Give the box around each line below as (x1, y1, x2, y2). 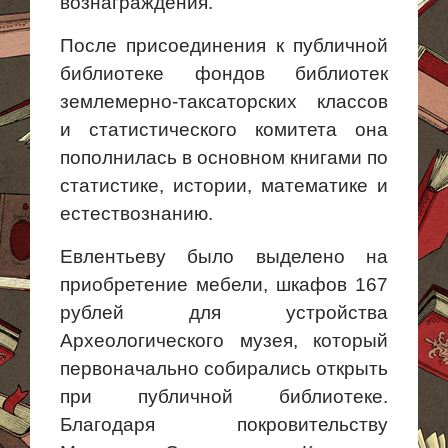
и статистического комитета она (60, 119, 388, 140)
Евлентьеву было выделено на (60, 246, 388, 267)
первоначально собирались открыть (60, 358, 388, 379)
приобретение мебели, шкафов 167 (60, 274, 388, 295)
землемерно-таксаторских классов (60, 91, 388, 112)
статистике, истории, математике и (60, 175, 388, 196)
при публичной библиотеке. (60, 386, 388, 407)
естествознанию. (60, 203, 213, 224)
